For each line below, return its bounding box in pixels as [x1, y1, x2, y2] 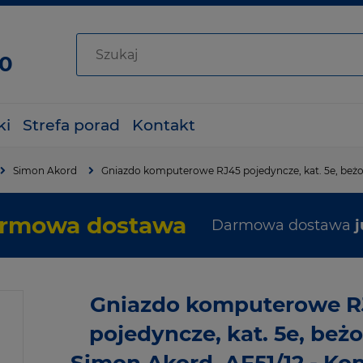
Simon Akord [13, 164, 77, 177]
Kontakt [132, 116, 195, 135]
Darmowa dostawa [211, 216, 355, 234]
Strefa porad [23, 116, 120, 135]
